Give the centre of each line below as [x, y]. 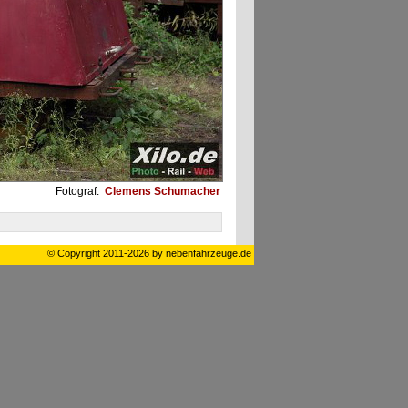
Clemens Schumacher [161, 191]
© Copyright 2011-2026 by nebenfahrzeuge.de [149, 253]
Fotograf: [78, 191]
